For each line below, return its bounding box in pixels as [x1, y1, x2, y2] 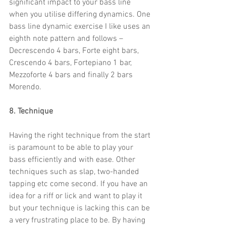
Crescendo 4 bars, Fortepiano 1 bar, [9, 58, 134, 69]
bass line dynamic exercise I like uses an [9, 22, 152, 32]
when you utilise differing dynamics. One [9, 10, 152, 20]
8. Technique [9, 106, 53, 117]
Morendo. [9, 82, 41, 93]
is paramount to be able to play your [9, 143, 135, 153]
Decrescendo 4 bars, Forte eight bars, [9, 46, 141, 56]
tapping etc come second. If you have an [9, 179, 150, 190]
